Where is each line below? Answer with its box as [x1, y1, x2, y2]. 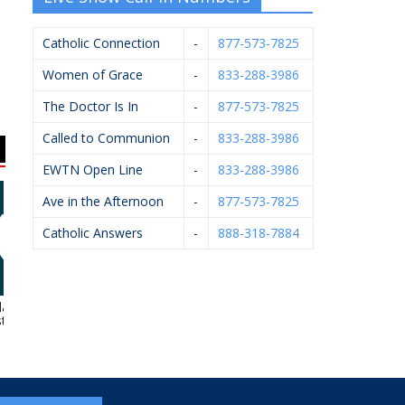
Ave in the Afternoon [42, 192, 164, 210]
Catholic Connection [42, 33, 160, 52]
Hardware [125, 311, 183, 329]
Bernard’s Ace [113, 297, 194, 316]
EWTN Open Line [42, 160, 143, 178]
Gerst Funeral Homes [238, 297, 363, 316]
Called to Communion [42, 128, 170, 146]
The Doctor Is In [42, 97, 138, 115]
